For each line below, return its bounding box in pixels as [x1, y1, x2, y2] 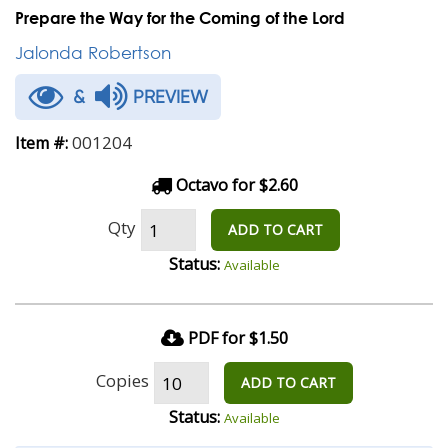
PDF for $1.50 [187, 327, 288, 349]
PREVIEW [128, 86, 208, 107]
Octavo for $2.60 [171, 174, 298, 196]
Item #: [15, 132, 68, 154]
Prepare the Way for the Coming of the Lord [15, 8, 345, 27]
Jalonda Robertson [15, 42, 171, 63]
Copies [95, 368, 149, 392]
